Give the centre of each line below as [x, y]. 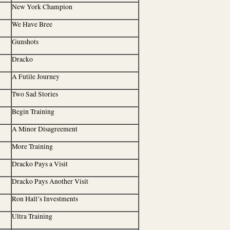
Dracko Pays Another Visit [50, 181]
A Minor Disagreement [45, 129]
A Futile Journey [36, 76]
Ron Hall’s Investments [45, 199]
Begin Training [33, 111]
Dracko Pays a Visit [40, 164]
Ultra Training [32, 216]
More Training [32, 146]
